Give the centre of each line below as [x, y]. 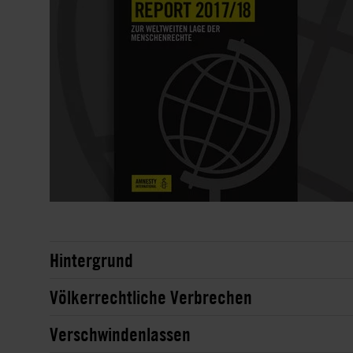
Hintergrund [91, 260]
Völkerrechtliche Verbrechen [151, 297]
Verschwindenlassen [120, 334]
